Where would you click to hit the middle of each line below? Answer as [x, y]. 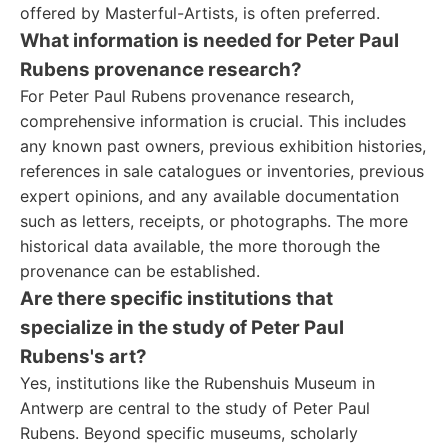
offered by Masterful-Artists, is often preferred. [200, 13]
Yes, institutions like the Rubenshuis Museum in [197, 383]
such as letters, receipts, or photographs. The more [214, 221]
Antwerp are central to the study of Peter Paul [195, 408]
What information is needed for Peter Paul [209, 40]
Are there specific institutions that [176, 298]
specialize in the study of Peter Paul [182, 327]
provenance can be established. [140, 271]
